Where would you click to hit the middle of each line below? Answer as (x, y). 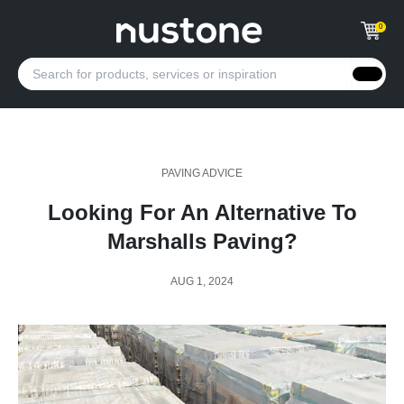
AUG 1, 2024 (202, 281)
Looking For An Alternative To (202, 212)
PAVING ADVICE (202, 173)
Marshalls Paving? (202, 241)
